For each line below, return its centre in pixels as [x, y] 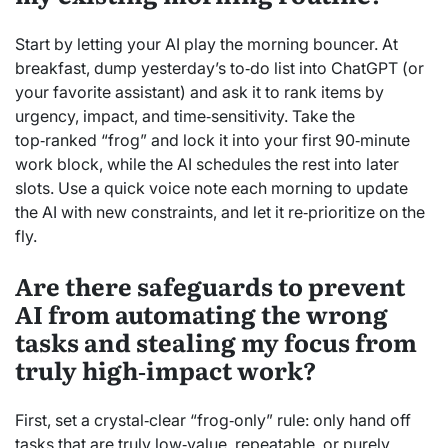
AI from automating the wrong [201, 314]
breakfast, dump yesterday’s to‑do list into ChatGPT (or [219, 68]
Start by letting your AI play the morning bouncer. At [206, 44]
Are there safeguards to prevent [210, 286]
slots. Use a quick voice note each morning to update [211, 188]
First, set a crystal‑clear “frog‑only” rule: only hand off [213, 420]
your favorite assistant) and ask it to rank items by [199, 92]
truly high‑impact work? [165, 370]
